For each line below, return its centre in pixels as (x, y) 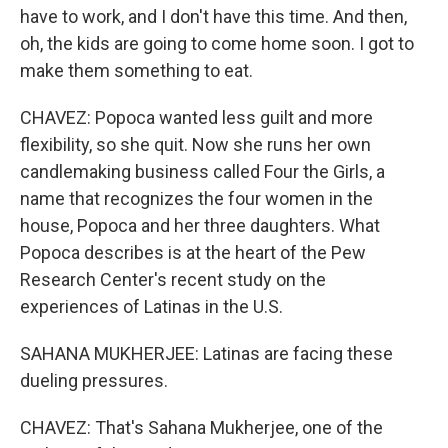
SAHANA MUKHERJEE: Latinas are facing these (206, 353)
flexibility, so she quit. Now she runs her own (195, 144)
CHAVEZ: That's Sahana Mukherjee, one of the (201, 427)
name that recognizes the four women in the (196, 198)
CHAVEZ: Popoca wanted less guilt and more (196, 117)
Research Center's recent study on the (173, 279)
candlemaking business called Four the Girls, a (202, 171)
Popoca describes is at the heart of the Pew (193, 252)
